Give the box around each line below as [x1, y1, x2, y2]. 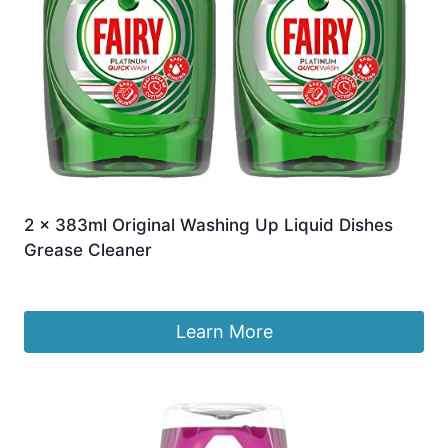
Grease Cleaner [24, 240, 152, 261]
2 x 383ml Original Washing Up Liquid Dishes [24, 215, 393, 236]
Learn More [175, 321, 273, 343]
